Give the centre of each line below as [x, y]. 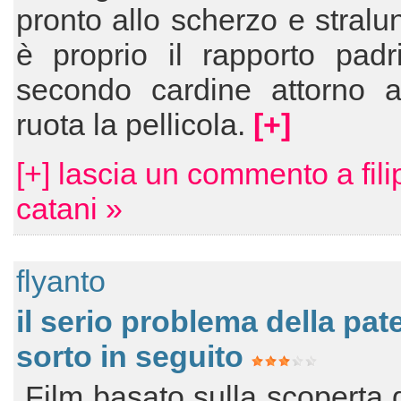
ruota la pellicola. [134, 124]
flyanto [60, 281]
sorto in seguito [129, 356]
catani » [69, 209]
